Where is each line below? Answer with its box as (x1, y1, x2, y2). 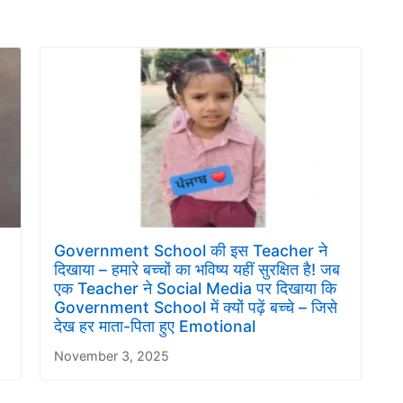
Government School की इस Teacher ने (54, 241, 327, 261)
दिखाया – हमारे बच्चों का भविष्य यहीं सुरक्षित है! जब (54, 260, 340, 280)
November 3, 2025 (54, 348, 169, 364)
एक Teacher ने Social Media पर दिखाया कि (54, 279, 336, 299)
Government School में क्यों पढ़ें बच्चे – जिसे (54, 298, 337, 318)
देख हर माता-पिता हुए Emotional (54, 317, 255, 336)
